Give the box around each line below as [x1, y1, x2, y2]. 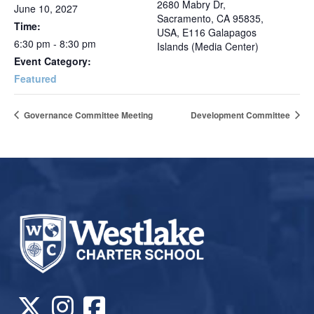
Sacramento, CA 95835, [157, 11, 264, 25]
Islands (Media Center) [157, 39, 259, 53]
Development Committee [191, 108, 292, 121]
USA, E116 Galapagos [157, 25, 257, 39]
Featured [14, 71, 57, 86]
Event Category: [14, 53, 91, 68]
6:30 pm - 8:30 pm [14, 36, 96, 50]
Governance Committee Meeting [22, 108, 153, 121]
